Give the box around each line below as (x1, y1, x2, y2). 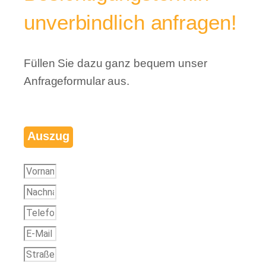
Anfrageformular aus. (24, 74, 129, 87)
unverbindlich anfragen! (24, 11, 237, 34)
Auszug (27, 129, 69, 143)
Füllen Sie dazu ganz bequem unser (24, 56, 207, 69)
